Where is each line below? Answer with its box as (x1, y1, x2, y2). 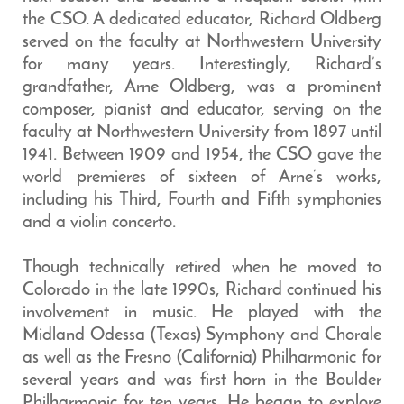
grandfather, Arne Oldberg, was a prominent (23, 78, 381, 96)
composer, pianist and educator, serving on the (23, 101, 381, 119)
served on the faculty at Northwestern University (23, 33, 381, 51)
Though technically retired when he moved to (23, 259, 381, 277)
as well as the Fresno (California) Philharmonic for (23, 349, 381, 367)
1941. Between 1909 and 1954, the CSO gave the (23, 146, 381, 164)
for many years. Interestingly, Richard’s (23, 56, 381, 74)
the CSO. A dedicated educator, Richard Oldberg (23, 11, 381, 29)
